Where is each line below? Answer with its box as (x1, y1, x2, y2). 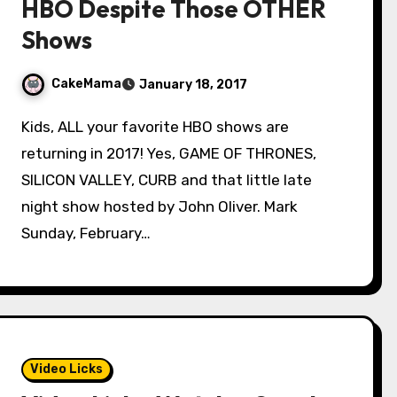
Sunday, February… (21, 224, 152, 242)
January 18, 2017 (139, 77, 248, 92)
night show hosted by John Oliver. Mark (21, 198, 299, 215)
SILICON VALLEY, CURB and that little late (21, 171, 313, 189)
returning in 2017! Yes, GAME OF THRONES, (21, 144, 317, 162)
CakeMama (51, 76, 122, 92)
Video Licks (30, 362, 104, 377)
